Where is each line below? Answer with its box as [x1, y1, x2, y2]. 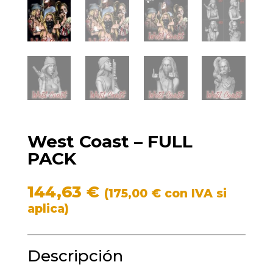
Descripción [27, 246, 123, 266]
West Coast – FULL [27, 130, 193, 152]
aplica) [27, 201, 69, 216]
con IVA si [160, 186, 227, 200]
